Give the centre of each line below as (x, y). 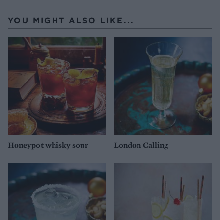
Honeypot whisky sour (48, 145)
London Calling (141, 145)
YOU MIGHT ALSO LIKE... (71, 20)
